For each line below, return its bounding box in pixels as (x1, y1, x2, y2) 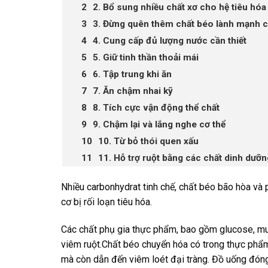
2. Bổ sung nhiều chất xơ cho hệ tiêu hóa (93, 2, 266, 13)
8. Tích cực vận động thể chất (93, 102, 220, 114)
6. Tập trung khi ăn (93, 69, 172, 80)
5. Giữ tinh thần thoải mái (93, 52, 199, 63)
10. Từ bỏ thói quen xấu (98, 136, 199, 147)
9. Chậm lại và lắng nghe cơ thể (93, 119, 226, 130)
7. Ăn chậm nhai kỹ (93, 86, 173, 97)
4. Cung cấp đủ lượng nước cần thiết (93, 35, 249, 47)
